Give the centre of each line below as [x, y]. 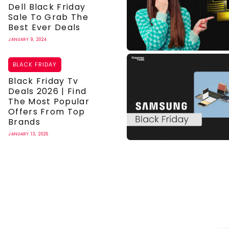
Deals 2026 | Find [48, 91]
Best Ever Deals [44, 27]
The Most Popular [49, 101]
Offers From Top [47, 111]
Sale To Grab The [48, 17]
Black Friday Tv [43, 81]
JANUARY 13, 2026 [28, 134]
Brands [24, 122]
